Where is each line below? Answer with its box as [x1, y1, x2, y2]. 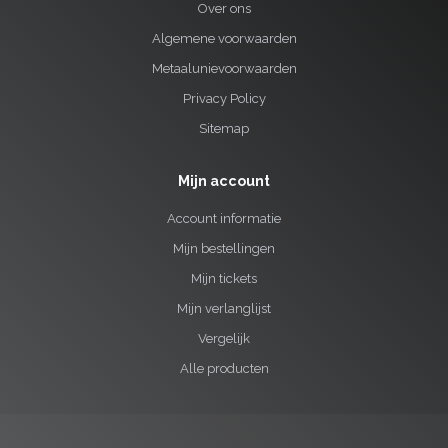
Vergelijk [198, 330, 250, 346]
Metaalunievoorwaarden [151, 60, 297, 76]
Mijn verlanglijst [177, 300, 271, 316]
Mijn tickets [191, 270, 257, 286]
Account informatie [167, 210, 281, 226]
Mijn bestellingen [173, 240, 275, 256]
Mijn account [178, 172, 270, 189]
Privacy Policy [182, 90, 266, 106]
